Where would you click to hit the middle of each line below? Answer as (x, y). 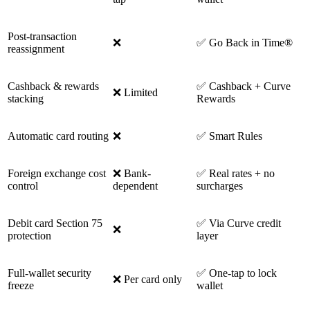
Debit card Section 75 (55, 223)
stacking (26, 98)
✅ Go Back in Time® (245, 42)
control (23, 185)
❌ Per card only (147, 279)
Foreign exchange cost (57, 173)
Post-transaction (42, 36)
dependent (135, 185)
